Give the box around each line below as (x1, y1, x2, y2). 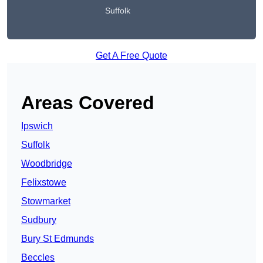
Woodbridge (21, 159, 72, 169)
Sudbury (21, 215, 56, 225)
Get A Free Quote (96, 50, 167, 61)
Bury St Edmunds (21, 234, 94, 244)
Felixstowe (21, 177, 66, 188)
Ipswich (21, 121, 53, 131)
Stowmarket (21, 196, 70, 207)
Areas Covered (21, 92, 154, 114)
